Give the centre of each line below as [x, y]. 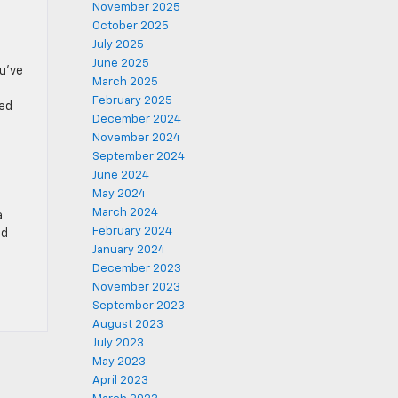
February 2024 [132, 231]
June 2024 [120, 175]
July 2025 [118, 45]
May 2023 [119, 362]
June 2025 [120, 64]
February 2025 [132, 101]
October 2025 [130, 26]
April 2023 [120, 381]
